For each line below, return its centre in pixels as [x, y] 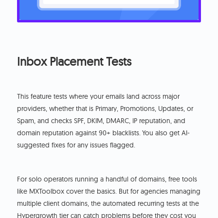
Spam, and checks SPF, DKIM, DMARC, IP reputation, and [101, 120]
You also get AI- [166, 133]
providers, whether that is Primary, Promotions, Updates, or [105, 108]
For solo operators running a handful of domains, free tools [107, 179]
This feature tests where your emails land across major [99, 96]
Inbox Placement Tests [74, 61]
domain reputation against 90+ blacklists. [79, 133]
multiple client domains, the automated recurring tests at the [108, 203]
